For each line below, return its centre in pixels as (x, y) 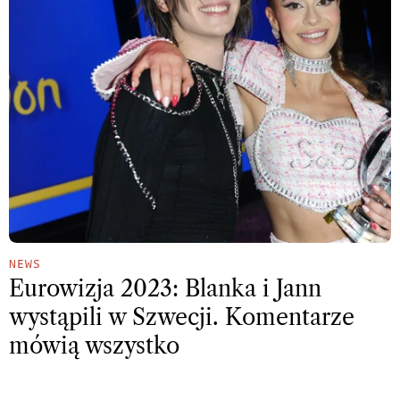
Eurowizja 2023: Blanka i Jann (165, 288)
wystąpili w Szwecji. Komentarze (182, 317)
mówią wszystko (94, 346)
